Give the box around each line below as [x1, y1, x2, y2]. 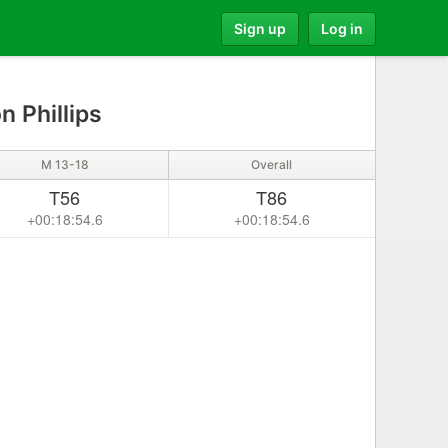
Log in [321, 19, 363, 37]
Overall [251, 157, 293, 172]
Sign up [234, 19, 286, 37]
